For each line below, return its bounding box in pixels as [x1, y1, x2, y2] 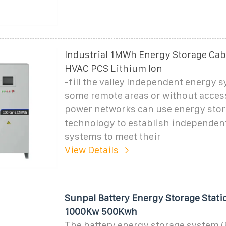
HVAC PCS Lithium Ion [64, 63, 162, 74]
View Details [64, 144, 119, 155]
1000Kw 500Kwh [64, 206, 137, 217]
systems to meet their [64, 131, 161, 142]
